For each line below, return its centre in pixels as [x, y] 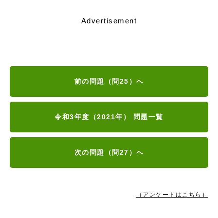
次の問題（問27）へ [109, 153]
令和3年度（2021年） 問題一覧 [109, 117]
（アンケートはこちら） [172, 195]
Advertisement [109, 20]
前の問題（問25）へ [109, 82]
